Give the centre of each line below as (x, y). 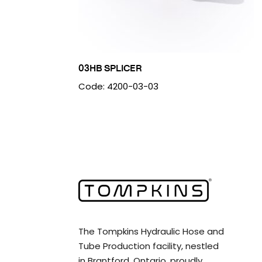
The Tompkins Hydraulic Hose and (151, 231)
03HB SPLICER (111, 68)
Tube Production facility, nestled (149, 246)
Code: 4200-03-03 (119, 86)
